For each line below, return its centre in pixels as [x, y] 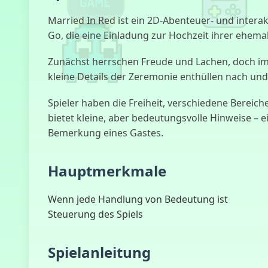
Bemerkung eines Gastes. [106, 133]
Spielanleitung [99, 252]
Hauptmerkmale [107, 171]
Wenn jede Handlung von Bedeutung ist [138, 200]
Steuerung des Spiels [95, 214]
